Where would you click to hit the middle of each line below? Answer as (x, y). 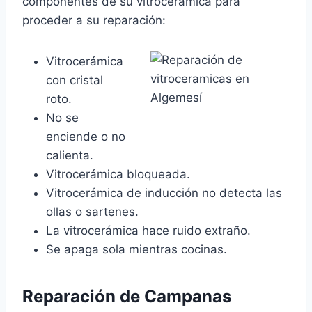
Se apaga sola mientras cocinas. (136, 250)
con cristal (75, 80)
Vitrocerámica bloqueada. (118, 174)
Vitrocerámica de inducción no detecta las (164, 193)
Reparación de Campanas (127, 297)
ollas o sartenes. (92, 212)
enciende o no (86, 137)
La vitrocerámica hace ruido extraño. (148, 231)
